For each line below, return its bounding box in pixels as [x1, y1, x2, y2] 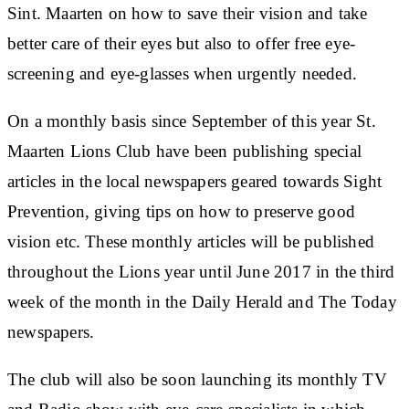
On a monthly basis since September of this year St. [7, 110, 376, 131]
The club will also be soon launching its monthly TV [7, 369, 387, 389]
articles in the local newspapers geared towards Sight [7, 171, 383, 191]
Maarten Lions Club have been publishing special [7, 141, 362, 161]
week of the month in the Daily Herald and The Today [7, 291, 397, 311]
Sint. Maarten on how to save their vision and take [7, 3, 368, 23]
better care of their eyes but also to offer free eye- [7, 33, 356, 53]
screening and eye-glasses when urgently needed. [7, 63, 357, 83]
